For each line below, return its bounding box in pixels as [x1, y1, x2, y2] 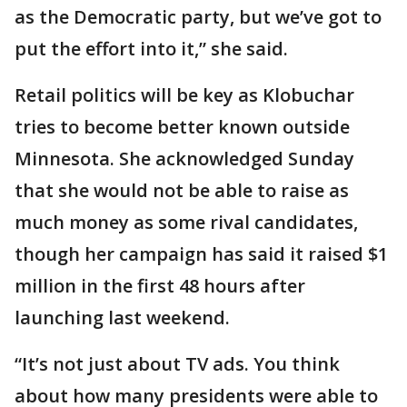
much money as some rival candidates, [15, 210, 358, 234]
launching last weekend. [15, 305, 230, 330]
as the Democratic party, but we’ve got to [15, 5, 382, 29]
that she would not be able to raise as [15, 178, 349, 203]
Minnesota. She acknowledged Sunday [15, 146, 354, 171]
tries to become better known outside [15, 114, 350, 139]
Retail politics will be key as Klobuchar [15, 83, 354, 107]
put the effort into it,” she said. [15, 36, 288, 61]
